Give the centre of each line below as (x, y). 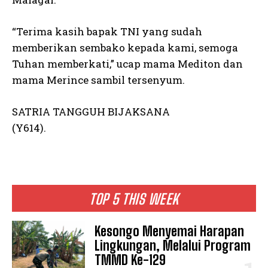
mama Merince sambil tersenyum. (98, 80)
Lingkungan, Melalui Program (173, 246)
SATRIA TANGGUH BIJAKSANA (91, 112)
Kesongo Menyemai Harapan (170, 232)
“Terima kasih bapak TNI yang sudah (107, 31)
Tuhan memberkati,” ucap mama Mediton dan (127, 64)
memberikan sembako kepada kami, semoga (125, 48)
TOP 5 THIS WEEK (134, 199)
